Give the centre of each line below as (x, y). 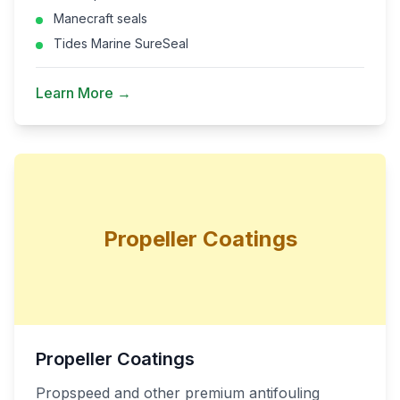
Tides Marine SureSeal (121, 43)
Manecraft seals (100, 18)
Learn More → (83, 93)
